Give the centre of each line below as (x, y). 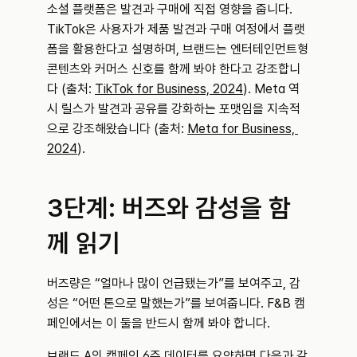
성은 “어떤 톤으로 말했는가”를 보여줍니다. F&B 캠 (176, 303)
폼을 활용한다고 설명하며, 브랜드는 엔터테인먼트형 (178, 49)
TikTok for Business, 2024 (169, 89)
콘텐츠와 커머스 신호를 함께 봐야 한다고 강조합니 (174, 69)
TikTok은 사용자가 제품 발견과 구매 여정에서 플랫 (176, 29)
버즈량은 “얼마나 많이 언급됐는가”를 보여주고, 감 (174, 283)
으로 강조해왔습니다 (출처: (117, 129)
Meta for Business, (241, 129)
